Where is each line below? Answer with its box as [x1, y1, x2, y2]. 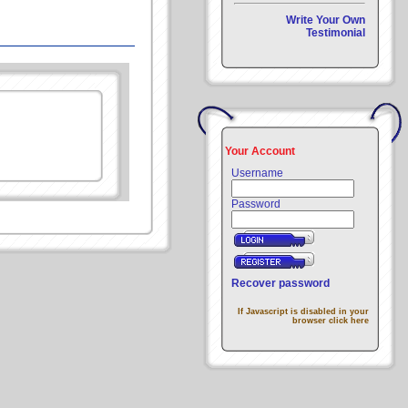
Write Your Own [286, 14, 365, 26]
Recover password [231, 277, 330, 290]
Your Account [225, 145, 295, 158]
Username [231, 167, 283, 179]
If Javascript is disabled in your [238, 307, 369, 316]
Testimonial [306, 26, 365, 39]
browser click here [292, 316, 369, 325]
